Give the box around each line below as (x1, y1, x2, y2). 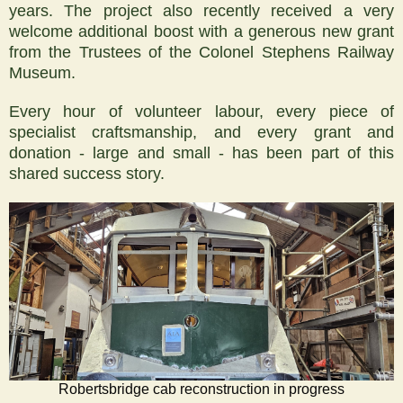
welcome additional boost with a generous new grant (9, 22, 394, 40)
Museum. (9, 63, 76, 82)
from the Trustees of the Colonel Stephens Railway (9, 42, 394, 61)
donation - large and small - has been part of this (9, 143, 394, 162)
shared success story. (9, 164, 165, 183)
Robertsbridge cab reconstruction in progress (58, 381, 345, 397)
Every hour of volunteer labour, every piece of (9, 102, 394, 121)
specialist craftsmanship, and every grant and (9, 122, 394, 141)
